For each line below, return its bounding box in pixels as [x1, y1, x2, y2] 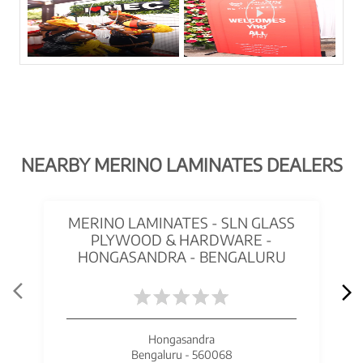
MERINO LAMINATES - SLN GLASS [68, 212, 295, 232]
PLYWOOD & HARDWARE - [91, 229, 272, 249]
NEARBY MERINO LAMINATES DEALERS [20, 152, 343, 176]
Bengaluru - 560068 [130, 347, 233, 361]
